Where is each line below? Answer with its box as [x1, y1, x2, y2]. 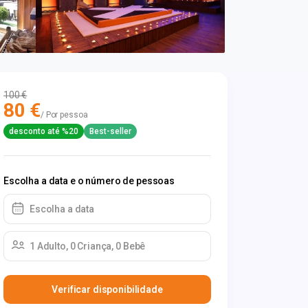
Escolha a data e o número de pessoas [3, 175, 175, 186]
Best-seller [89, 126, 131, 136]
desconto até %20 [9, 126, 78, 136]
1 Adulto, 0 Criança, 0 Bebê [30, 241, 146, 252]
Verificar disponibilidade [52, 284, 163, 295]
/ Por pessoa [40, 110, 88, 120]
